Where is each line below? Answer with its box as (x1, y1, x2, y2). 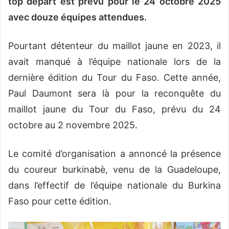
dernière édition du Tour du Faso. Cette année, (8, 72, 221, 83)
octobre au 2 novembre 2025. (8, 120, 138, 131)
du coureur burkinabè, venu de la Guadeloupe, (8, 164, 221, 175)
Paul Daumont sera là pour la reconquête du (8, 88, 221, 99)
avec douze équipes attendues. (8, 12, 149, 23)
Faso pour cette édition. (8, 196, 111, 207)
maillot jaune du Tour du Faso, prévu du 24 (8, 104, 221, 115)
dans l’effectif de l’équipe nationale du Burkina (8, 180, 221, 191)
